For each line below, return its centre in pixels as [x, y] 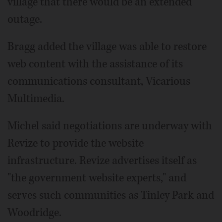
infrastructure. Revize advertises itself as [102, 161]
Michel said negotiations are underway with [110, 126]
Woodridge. [34, 213]
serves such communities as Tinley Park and [111, 195]
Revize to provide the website [76, 143]
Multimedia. [36, 99]
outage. [25, 19]
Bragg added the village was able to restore [107, 47]
